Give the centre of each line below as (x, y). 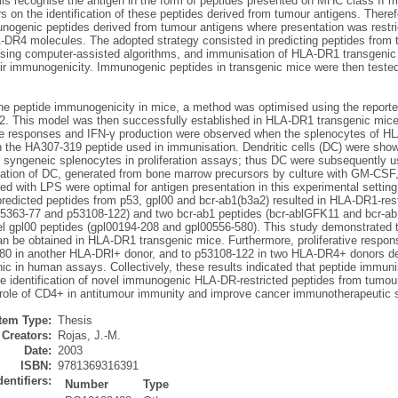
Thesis (75, 321)
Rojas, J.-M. (89, 336)
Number (87, 385)
